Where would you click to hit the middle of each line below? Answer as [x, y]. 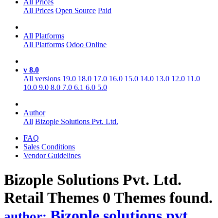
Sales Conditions [49, 147]
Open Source [76, 11]
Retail [26, 197]
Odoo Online [86, 45]
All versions [42, 79]
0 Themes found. [158, 197]
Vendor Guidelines [52, 156]
